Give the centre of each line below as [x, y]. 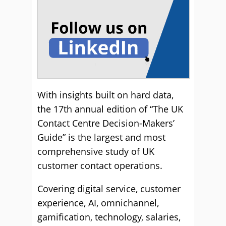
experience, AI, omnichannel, [98, 203]
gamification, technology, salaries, [109, 217]
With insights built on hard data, [105, 95]
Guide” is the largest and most [101, 137]
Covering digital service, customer [109, 189]
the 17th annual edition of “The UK [110, 109]
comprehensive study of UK [96, 151]
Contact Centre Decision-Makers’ [106, 123]
